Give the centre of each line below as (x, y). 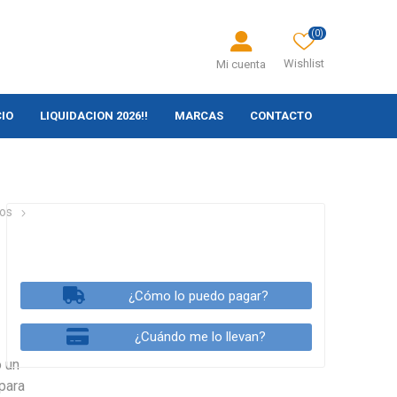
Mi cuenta (241, 65)
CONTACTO (281, 116)
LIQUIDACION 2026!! (94, 116)
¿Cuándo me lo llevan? (200, 337)
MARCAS (199, 116)
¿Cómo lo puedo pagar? (199, 296)
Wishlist (304, 63)
